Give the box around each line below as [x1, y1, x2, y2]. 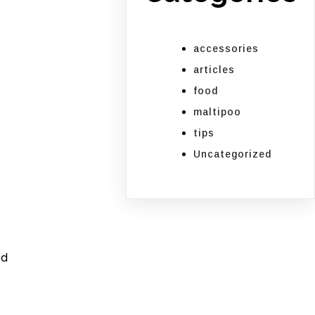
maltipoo [193, 106, 242, 118]
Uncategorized [193, 148, 272, 160]
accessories [193, 43, 259, 55]
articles [193, 64, 236, 76]
